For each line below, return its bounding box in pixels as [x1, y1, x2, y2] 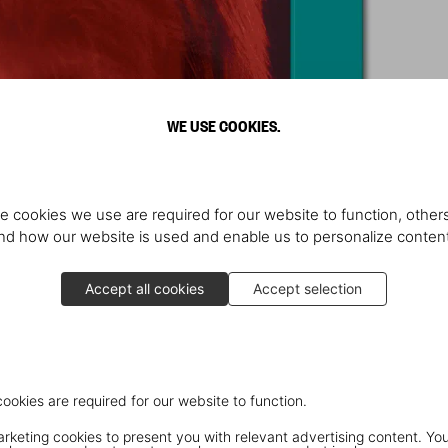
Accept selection [253, 280, 362, 297]
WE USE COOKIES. [167, 114, 281, 136]
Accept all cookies [85, 280, 204, 297]
